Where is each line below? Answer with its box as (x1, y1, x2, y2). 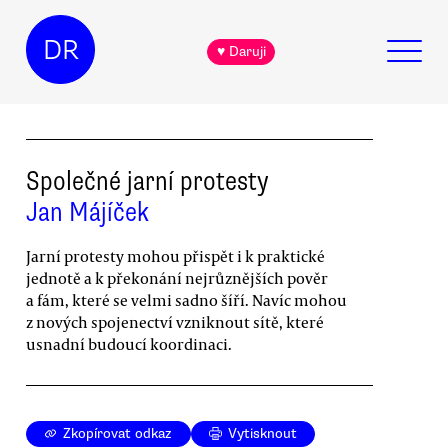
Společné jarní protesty (26, 163, 269, 198)
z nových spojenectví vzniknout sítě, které (26, 311, 324, 332)
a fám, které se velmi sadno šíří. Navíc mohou (26, 289, 347, 310)
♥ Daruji (216, 43, 266, 61)
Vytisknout (228, 425, 298, 443)
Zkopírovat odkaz (63, 425, 173, 443)
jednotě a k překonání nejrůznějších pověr (26, 267, 328, 288)
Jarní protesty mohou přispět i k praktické (26, 245, 325, 266)
